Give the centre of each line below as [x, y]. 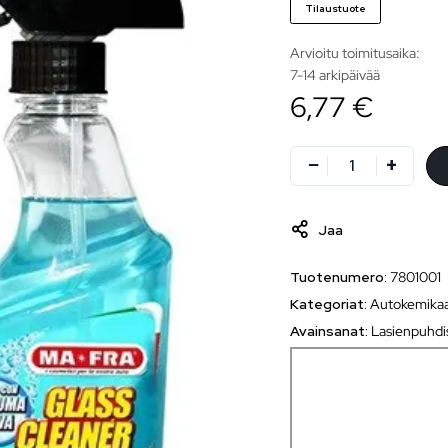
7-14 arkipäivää [335, 74]
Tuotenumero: [340, 276]
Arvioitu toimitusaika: [355, 52]
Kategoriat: [330, 303]
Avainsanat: [331, 330]
